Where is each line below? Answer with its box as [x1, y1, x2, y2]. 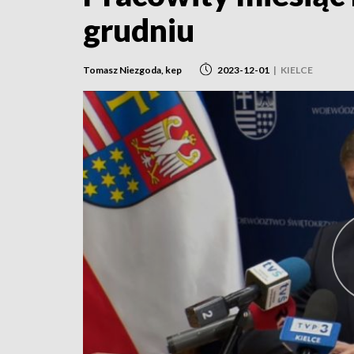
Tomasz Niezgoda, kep [83, 63, 182, 76]
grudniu [83, 11, 194, 49]
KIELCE [281, 63, 313, 76]
